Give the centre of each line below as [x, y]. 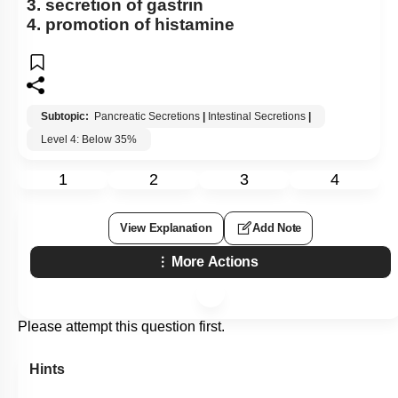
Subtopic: [66, 117]
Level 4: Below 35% [89, 140]
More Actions [215, 262]
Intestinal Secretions [257, 117]
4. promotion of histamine [131, 25]
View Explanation [166, 228]
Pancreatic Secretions [147, 117]
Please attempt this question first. [121, 327]
